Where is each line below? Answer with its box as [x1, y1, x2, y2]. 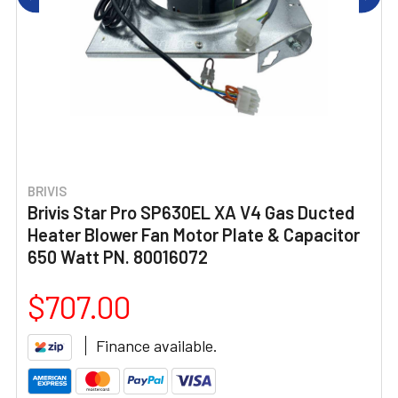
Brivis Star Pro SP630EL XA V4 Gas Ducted [28, 202, 354, 223]
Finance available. [96, 336, 218, 355]
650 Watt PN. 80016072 [28, 246, 208, 267]
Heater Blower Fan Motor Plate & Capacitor [28, 224, 360, 245]
